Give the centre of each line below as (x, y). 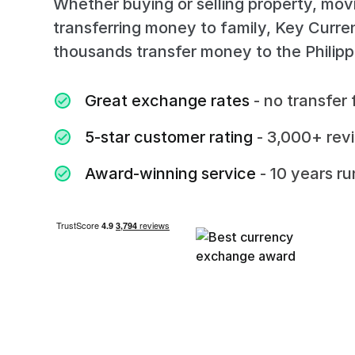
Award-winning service (171, 174)
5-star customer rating (169, 137)
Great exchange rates (168, 101)
